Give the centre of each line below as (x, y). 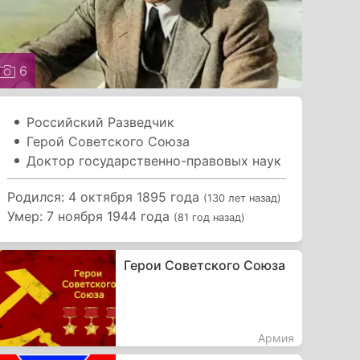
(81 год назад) (210, 217)
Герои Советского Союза (204, 265)
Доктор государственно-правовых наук (154, 160)
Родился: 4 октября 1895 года (106, 196)
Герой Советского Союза (108, 141)
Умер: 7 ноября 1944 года (91, 216)
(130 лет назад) (243, 198)
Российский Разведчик (101, 122)
